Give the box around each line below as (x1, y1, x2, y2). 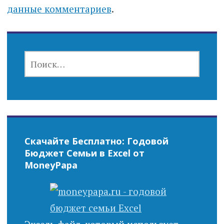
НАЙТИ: (23, 51, 54, 61)
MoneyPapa (24, 159, 77, 171)
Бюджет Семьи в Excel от (24, 147, 144, 159)
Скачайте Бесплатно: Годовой (24, 135, 168, 147)
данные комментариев (6, 2, 111, 15)
